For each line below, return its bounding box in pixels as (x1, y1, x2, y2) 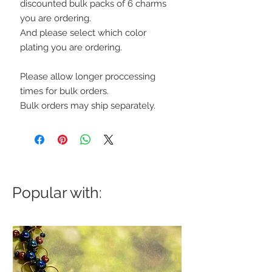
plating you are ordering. (20, 42, 124, 53)
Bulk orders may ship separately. (20, 100, 155, 112)
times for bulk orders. (20, 86, 109, 97)
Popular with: (12, 183, 102, 202)
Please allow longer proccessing (20, 71, 155, 83)
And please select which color (20, 27, 146, 39)
